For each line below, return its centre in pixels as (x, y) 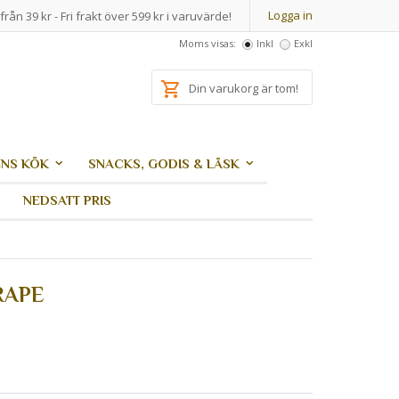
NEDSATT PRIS (67, 200)
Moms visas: (208, 43)
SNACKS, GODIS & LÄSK (164, 163)
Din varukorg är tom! (244, 88)
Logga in (290, 15)
